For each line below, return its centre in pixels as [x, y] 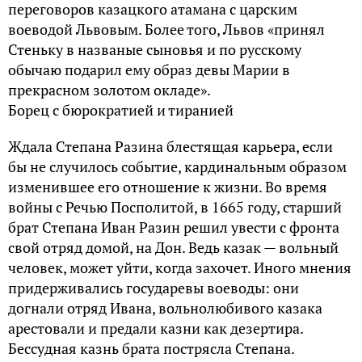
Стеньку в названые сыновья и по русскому [155, 50]
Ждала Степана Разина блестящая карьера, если [170, 147]
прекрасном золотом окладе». [109, 90]
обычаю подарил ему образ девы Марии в [149, 70]
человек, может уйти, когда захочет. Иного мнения [180, 268]
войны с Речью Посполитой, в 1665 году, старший [175, 207]
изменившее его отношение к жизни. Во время [168, 187]
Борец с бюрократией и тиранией [121, 110]
